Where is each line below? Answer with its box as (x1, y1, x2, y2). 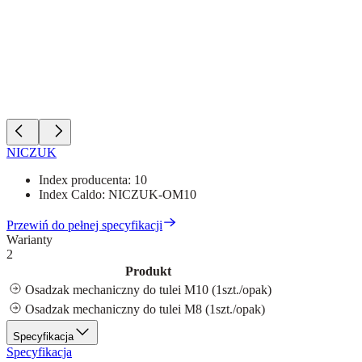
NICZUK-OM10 (108, 187, 196, 201)
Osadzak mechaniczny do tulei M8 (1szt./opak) (25, 301, 265, 316)
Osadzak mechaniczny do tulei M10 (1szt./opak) (25, 282, 271, 297)
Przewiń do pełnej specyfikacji (6, 217, 162, 232)
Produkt (125, 263, 171, 278)
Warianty (6, 232, 53, 246)
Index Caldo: (39, 187, 108, 201)
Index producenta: (39, 172, 134, 187)
